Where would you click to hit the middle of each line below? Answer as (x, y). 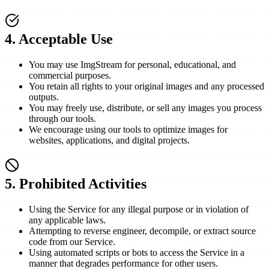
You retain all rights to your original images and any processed (147, 86)
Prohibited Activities (83, 183)
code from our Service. (72, 241)
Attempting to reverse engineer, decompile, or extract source (142, 231)
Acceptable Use (66, 39)
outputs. (44, 97)
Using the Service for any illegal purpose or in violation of (139, 209)
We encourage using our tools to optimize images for (128, 129)
